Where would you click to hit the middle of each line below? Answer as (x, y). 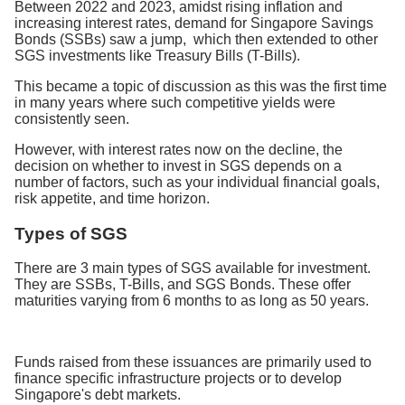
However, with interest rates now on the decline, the (179, 150)
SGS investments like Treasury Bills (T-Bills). (157, 56)
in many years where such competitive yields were (175, 103)
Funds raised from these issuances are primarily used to (193, 363)
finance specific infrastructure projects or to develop (178, 379)
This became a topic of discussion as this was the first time (201, 86)
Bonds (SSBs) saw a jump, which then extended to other (196, 39)
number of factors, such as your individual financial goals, (197, 182)
